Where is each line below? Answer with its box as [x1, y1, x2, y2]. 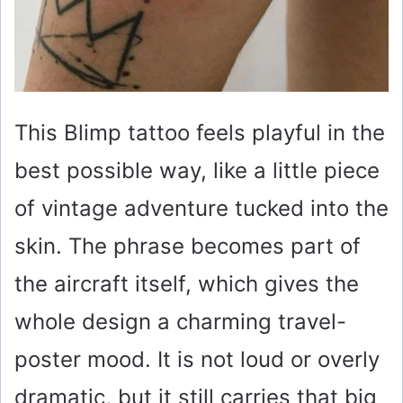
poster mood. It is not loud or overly [14, 346, 380, 373]
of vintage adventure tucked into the [14, 195, 389, 222]
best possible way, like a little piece [14, 157, 380, 184]
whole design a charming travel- [14, 309, 346, 336]
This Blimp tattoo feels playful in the [14, 120, 385, 147]
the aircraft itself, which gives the [14, 271, 359, 298]
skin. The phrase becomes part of [14, 233, 361, 260]
